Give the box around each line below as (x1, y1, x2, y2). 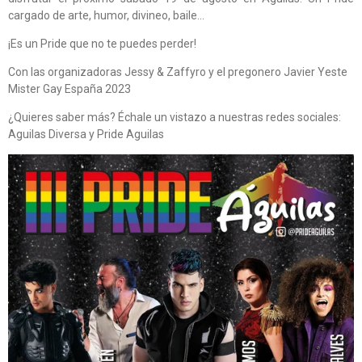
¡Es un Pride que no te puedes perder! (8, 37, 196, 51)
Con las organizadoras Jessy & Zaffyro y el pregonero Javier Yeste (8, 65, 347, 79)
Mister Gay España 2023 (8, 82, 131, 96)
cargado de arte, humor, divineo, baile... (8, 9, 204, 23)
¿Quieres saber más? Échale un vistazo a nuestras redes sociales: (8, 111, 341, 124)
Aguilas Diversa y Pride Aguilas (8, 128, 164, 141)
